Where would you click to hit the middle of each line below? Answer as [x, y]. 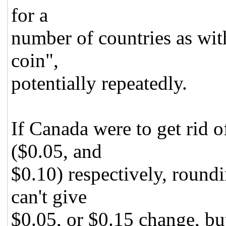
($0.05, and [57, 151]
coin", [35, 60]
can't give [49, 196]
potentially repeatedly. [99, 83]
